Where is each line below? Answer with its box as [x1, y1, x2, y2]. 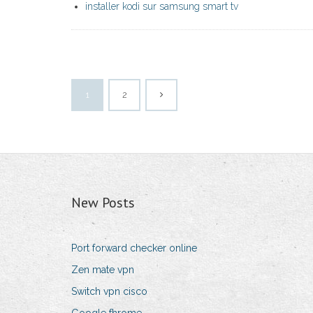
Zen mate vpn [71, 264, 134, 276]
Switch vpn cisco [71, 286, 147, 298]
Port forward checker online [71, 242, 197, 254]
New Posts [71, 194, 135, 212]
